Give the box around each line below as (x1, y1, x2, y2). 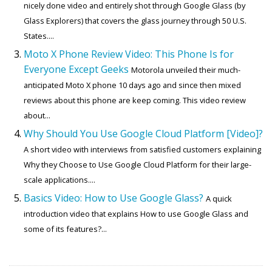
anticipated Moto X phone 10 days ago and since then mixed (24, 80, 241, 91)
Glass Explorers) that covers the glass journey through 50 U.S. (24, 15, 246, 27)
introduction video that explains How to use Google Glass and (24, 208, 248, 220)
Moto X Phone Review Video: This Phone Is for (24, 47, 234, 61)
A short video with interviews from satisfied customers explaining (24, 144, 261, 155)
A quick (206, 193, 232, 205)
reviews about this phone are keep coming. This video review (24, 95, 246, 106)
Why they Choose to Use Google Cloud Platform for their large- (24, 159, 251, 171)
